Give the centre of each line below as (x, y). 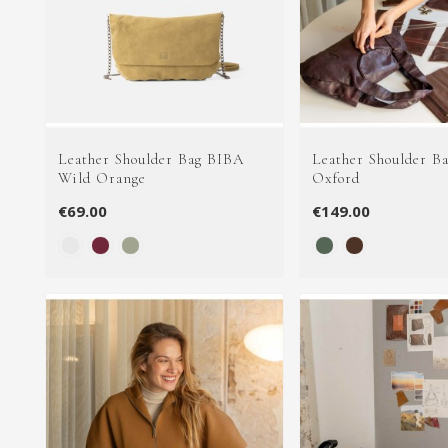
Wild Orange (102, 178)
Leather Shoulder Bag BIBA (151, 159)
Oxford (335, 178)
